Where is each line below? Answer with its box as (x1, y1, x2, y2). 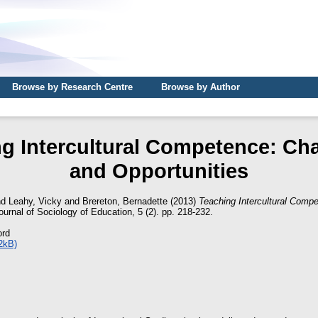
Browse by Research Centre (12, 82, 133, 92)
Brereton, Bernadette (82, 195, 168, 207)
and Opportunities (70, 158, 248, 182)
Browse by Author (161, 82, 240, 92)
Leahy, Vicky (9, 195, 62, 207)
